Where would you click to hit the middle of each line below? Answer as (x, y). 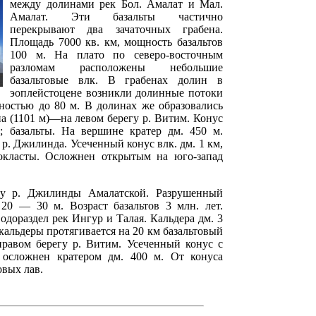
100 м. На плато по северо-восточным (116, 54)
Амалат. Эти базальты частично (116, 16)
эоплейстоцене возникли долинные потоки (116, 92)
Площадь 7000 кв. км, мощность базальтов (116, 42)
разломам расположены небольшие (116, 67)
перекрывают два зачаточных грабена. (116, 29)
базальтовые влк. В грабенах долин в (116, 80)
